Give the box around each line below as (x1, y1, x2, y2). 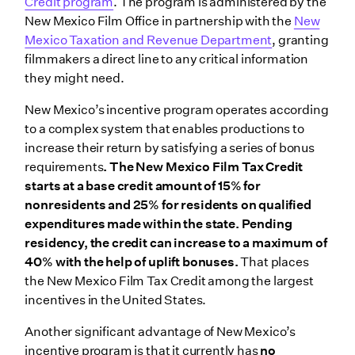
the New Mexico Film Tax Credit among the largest (25, 273, 314, 289)
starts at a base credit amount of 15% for (25, 178, 261, 194)
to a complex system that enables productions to (25, 121, 304, 137)
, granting (272, 32, 329, 48)
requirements (25, 159, 104, 175)
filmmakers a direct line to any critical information (25, 52, 309, 67)
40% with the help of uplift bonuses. (25, 254, 239, 270)
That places (238, 254, 309, 270)
